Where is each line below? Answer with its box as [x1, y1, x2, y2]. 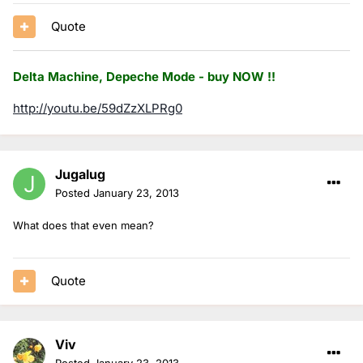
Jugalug [55, 165, 105, 182]
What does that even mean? [13, 218, 154, 232]
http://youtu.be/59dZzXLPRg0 [13, 100, 182, 116]
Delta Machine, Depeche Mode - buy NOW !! [13, 68, 275, 84]
